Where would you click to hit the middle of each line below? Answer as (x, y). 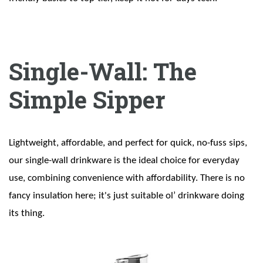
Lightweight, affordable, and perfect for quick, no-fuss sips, (128, 143)
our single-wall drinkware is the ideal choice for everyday (124, 161)
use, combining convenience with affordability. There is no (127, 178)
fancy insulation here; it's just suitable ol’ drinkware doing (127, 196)
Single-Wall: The (103, 72)
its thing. (27, 214)
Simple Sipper (87, 100)
